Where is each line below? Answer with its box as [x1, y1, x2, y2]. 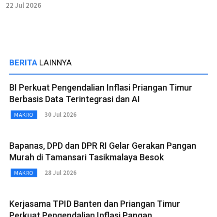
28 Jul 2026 [44, 169, 77, 177]
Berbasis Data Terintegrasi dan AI [9, 93, 140, 104]
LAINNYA [39, 57, 72, 67]
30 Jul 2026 [44, 110, 77, 119]
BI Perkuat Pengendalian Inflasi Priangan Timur [9, 82, 192, 93]
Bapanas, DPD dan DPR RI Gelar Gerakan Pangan [9, 140, 196, 151]
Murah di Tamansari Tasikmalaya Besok [9, 152, 164, 162]
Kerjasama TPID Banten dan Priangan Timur [9, 198, 180, 209]
